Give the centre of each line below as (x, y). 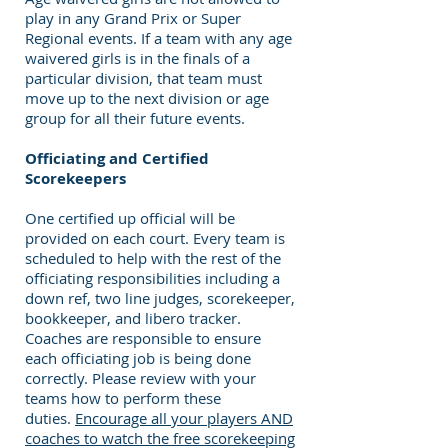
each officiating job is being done (138, 358)
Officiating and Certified (117, 158)
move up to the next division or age (147, 98)
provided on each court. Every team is (155, 238)
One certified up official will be (130, 218)
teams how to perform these (123, 398)
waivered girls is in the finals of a (137, 58)
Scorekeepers (75, 178)
